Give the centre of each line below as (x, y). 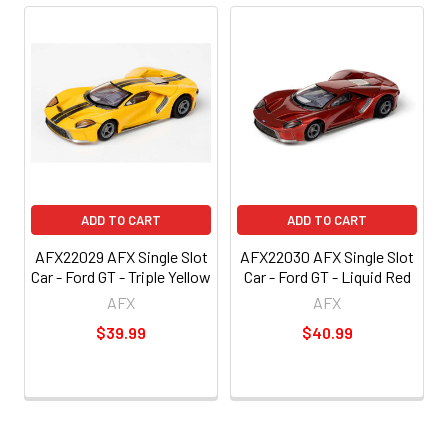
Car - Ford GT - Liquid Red (327, 276)
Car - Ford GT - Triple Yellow (121, 276)
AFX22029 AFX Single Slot (121, 256)
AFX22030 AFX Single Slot (327, 256)
